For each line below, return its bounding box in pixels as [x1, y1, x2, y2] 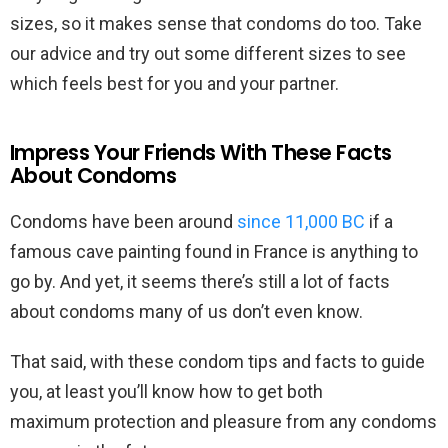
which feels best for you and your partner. [10, 73, 343, 95]
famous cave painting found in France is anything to [10, 241, 418, 263]
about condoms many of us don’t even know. [10, 301, 367, 323]
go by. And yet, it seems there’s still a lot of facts [10, 271, 390, 293]
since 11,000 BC [237, 211, 365, 233]
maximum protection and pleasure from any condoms [10, 411, 437, 433]
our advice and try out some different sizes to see [10, 43, 406, 65]
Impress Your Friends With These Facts [10, 138, 392, 168]
